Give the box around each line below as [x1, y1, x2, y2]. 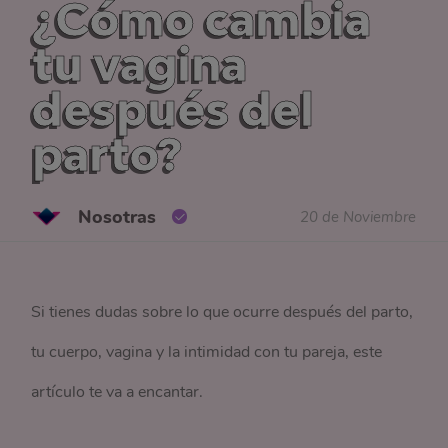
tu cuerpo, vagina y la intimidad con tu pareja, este [31, 341, 383, 363]
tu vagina [32, 37, 248, 91]
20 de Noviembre [299, 206, 416, 227]
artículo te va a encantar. [31, 381, 208, 403]
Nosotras [77, 204, 156, 229]
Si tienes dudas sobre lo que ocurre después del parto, [31, 301, 414, 323]
